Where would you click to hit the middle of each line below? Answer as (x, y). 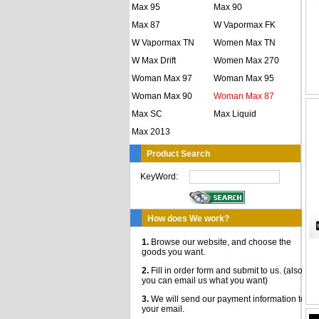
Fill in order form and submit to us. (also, (227, 271)
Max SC (147, 114)
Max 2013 (151, 132)
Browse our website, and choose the (220, 242)
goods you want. (173, 252)
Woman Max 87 (244, 96)
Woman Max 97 (162, 78)
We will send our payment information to (227, 299)
